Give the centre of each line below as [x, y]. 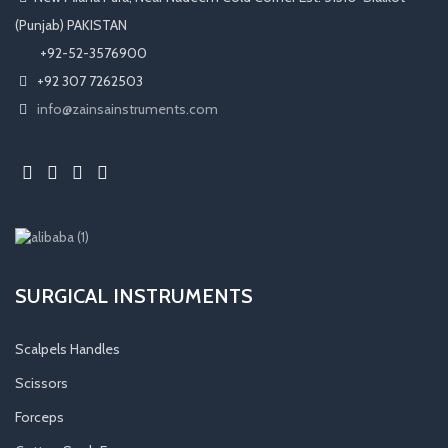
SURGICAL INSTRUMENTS [134, 295]
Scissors [41, 382]
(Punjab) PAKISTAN [71, 24]
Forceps [39, 416]
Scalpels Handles [67, 348]
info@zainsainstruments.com [127, 108]
